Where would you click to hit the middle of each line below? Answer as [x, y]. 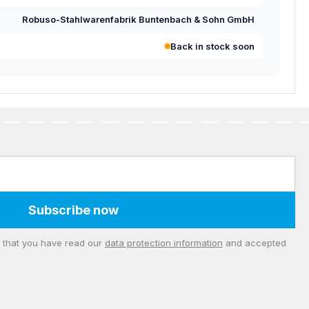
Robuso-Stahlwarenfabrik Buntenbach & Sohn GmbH [138, 19]
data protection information [163, 242]
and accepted [254, 242]
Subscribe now [74, 210]
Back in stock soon [212, 46]
